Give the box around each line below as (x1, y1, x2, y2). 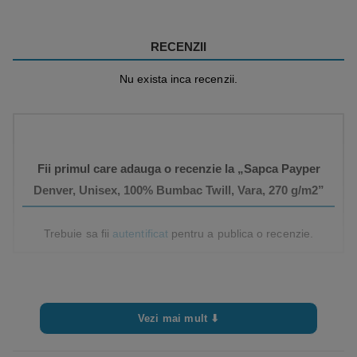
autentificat (112, 226, 168, 240)
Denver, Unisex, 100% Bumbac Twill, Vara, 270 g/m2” (33, 183, 324, 197)
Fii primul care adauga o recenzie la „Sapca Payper (37, 162, 320, 175)
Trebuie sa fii (44, 226, 113, 240)
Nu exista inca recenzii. (120, 73, 237, 86)
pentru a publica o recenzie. (167, 226, 313, 240)
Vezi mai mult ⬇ (137, 312, 220, 324)
